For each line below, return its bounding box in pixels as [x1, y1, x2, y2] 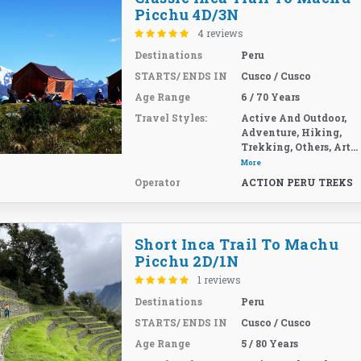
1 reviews [197, 273, 241, 286]
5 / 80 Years [241, 337, 299, 350]
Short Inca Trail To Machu [134, 234, 339, 254]
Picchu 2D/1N [134, 251, 239, 271]
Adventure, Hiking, [241, 126, 342, 139]
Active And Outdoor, [241, 111, 347, 124]
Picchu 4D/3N [134, 5, 239, 24]
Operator [134, 176, 180, 189]
